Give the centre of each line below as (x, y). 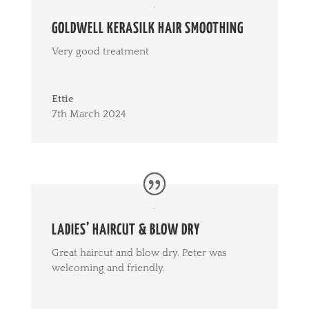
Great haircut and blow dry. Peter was (139, 253)
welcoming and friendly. (108, 268)
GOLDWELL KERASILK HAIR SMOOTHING (147, 29)
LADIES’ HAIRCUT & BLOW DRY (126, 231)
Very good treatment (100, 51)
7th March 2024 (89, 114)
